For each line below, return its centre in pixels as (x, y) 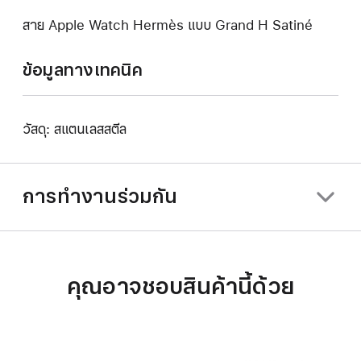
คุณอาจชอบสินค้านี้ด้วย (180, 286)
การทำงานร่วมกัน (100, 196)
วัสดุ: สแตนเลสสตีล (75, 129)
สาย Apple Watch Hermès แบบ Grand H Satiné (168, 25)
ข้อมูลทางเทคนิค (83, 70)
